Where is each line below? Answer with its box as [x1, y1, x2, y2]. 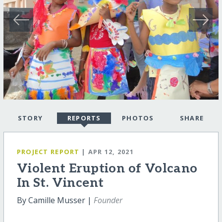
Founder [93, 195, 122, 206]
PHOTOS [121, 113, 154, 123]
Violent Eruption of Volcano [16, 161, 198, 176]
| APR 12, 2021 [81, 147, 134, 157]
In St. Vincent [16, 175, 104, 191]
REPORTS [67, 113, 101, 123]
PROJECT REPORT [16, 147, 80, 157]
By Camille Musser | [16, 195, 94, 206]
